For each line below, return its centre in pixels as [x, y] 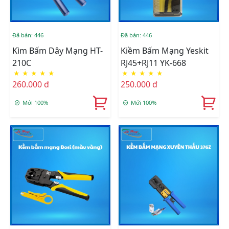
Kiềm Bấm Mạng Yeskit [165, 50]
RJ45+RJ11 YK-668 [153, 63]
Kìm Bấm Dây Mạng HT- [58, 50]
